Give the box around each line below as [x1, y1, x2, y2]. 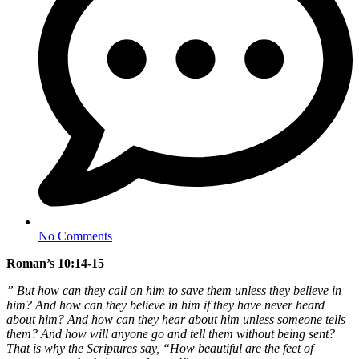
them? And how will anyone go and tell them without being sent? [6, 327, 335, 341]
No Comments [38, 229, 112, 244]
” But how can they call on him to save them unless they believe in [6, 284, 341, 298]
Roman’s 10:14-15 [6, 256, 104, 271]
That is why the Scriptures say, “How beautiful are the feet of [6, 341, 313, 356]
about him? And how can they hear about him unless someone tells [6, 313, 345, 327]
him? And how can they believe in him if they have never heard [6, 298, 325, 313]
